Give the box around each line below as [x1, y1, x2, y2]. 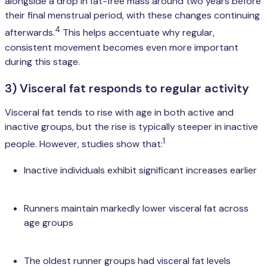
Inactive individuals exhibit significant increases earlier [24, 164, 257, 177]
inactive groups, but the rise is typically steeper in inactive [5, 120, 258, 133]
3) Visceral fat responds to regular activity [5, 80, 249, 96]
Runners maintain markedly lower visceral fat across [24, 202, 249, 215]
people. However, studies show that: [5, 138, 163, 151]
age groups [24, 216, 73, 229]
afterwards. [5, 26, 55, 39]
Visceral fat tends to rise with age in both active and [5, 105, 234, 119]
